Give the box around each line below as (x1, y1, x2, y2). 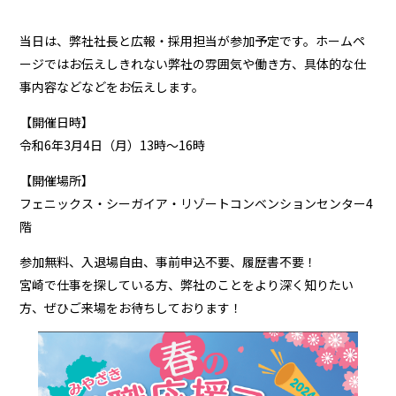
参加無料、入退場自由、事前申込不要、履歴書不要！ (19, 253, 317, 270)
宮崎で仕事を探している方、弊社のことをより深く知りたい (19, 276, 354, 293)
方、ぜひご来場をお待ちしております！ (19, 299, 243, 316)
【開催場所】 (19, 171, 95, 189)
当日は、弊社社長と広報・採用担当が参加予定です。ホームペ (19, 32, 366, 49)
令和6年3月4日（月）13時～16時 (19, 136, 206, 154)
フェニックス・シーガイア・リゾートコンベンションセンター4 (19, 194, 374, 212)
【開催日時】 (19, 113, 95, 131)
